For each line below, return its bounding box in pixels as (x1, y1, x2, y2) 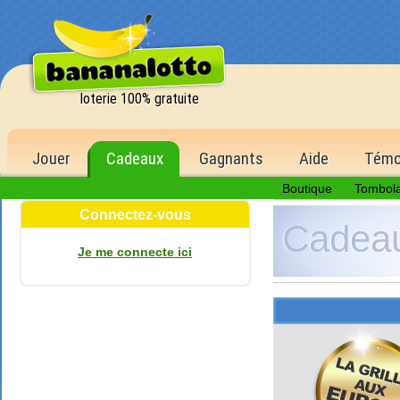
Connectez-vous (79, 207, 191, 222)
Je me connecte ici (78, 245, 192, 259)
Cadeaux (106, 148, 163, 169)
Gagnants (199, 148, 263, 169)
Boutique (281, 181, 332, 196)
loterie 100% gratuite (80, 90, 199, 107)
